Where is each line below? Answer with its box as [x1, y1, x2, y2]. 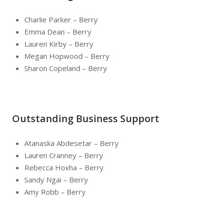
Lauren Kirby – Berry [24, 38, 93, 49]
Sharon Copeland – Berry [24, 63, 107, 73]
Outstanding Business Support [12, 111, 159, 125]
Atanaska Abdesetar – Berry [24, 138, 119, 148]
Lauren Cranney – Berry [24, 150, 103, 160]
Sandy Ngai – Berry [24, 174, 88, 184]
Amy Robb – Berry [24, 186, 86, 197]
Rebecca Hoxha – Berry [24, 162, 104, 172]
